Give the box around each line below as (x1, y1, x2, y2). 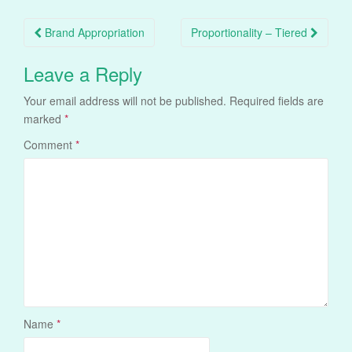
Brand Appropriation (42, 24, 145, 41)
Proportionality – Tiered (191, 24, 310, 41)
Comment (24, 137, 75, 153)
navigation (23, 37, 124, 69)
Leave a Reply (24, 60, 142, 88)
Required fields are (229, 93, 324, 109)
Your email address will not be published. (24, 93, 226, 109)
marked (24, 111, 64, 127)
